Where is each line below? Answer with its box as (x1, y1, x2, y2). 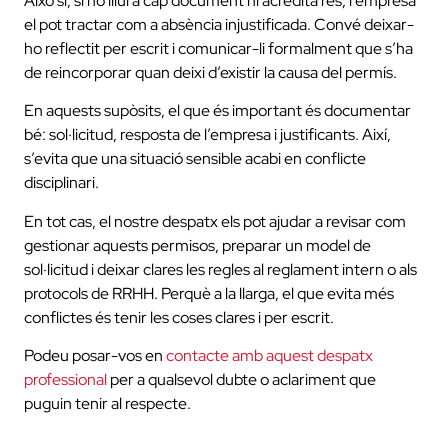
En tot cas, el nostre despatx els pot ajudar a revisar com (24, 210, 406, 232)
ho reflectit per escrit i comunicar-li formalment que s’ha (24, 38, 413, 60)
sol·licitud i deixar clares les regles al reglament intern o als (24, 258, 417, 280)
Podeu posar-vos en (24, 345, 166, 367)
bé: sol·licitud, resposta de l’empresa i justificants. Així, (24, 124, 391, 146)
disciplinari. (24, 172, 99, 194)
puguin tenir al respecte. (24, 393, 191, 415)
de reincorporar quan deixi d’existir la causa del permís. (24, 62, 397, 84)
